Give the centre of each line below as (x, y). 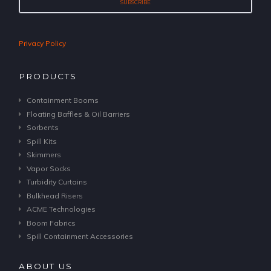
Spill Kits (41, 141)
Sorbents (42, 128)
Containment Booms (62, 100)
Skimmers (44, 155)
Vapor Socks (48, 168)
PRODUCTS (47, 76)
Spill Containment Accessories (80, 237)
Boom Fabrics (51, 223)
